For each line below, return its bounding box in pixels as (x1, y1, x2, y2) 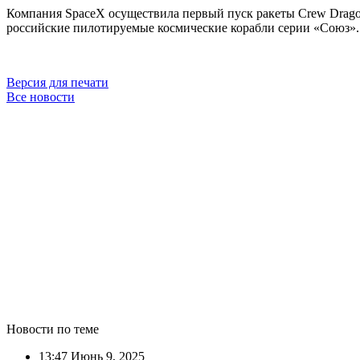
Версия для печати (6, 75, 108, 89)
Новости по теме (6, 321, 99, 336)
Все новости (6, 89, 75, 104)
